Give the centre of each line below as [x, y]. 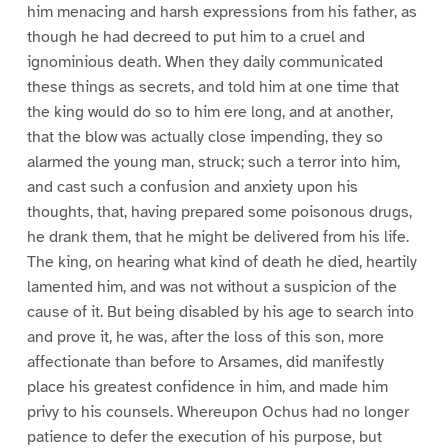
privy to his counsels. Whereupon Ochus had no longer [217, 412]
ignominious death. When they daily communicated [204, 62]
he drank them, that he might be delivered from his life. [217, 237]
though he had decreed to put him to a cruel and [195, 37]
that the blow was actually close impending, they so [204, 137]
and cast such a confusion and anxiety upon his [192, 187]
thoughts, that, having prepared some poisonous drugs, [219, 212]
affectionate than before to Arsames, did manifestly [205, 362]
